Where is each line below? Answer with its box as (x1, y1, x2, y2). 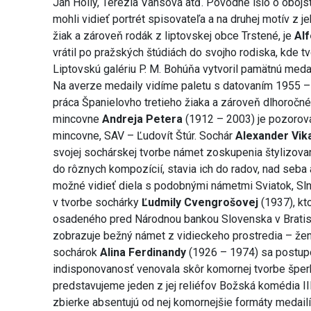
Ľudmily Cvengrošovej (139, 196, 259, 210)
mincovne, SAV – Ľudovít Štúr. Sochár (53, 129, 236, 143)
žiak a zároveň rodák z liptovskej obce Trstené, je (53, 29, 295, 43)
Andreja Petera (102, 112, 183, 126)
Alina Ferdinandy (97, 246, 187, 260)
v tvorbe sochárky (53, 196, 140, 210)
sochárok (53, 246, 98, 260)
